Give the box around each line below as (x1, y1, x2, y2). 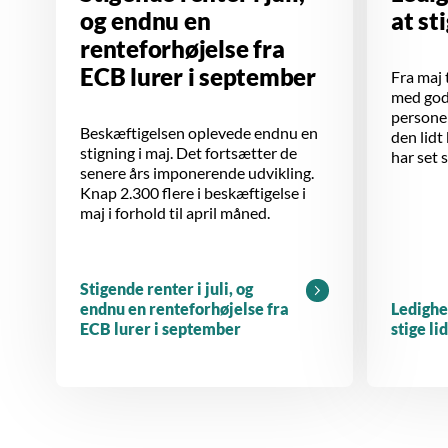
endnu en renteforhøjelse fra (80, 298, 289, 318)
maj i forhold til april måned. (80, 202, 270, 222)
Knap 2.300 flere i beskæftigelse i (80, 182, 306, 202)
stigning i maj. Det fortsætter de (80, 142, 297, 162)
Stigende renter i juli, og (80, 278, 253, 298)
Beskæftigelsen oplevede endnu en (80, 122, 318, 142)
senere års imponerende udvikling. (80, 162, 314, 182)
